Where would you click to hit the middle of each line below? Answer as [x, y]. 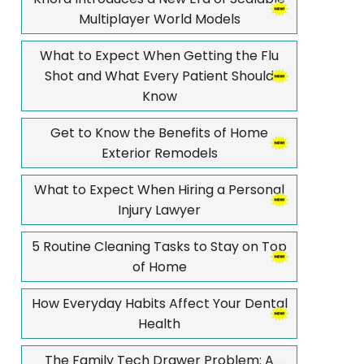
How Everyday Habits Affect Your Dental [159, 303]
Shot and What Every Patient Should [159, 76]
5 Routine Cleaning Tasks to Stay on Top [159, 247]
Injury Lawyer [159, 210]
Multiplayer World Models [159, 19]
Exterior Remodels [159, 153]
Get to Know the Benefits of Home [159, 133]
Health [159, 324]
